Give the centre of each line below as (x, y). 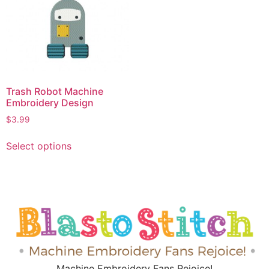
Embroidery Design (50, 102)
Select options (39, 146)
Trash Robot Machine (55, 91)
